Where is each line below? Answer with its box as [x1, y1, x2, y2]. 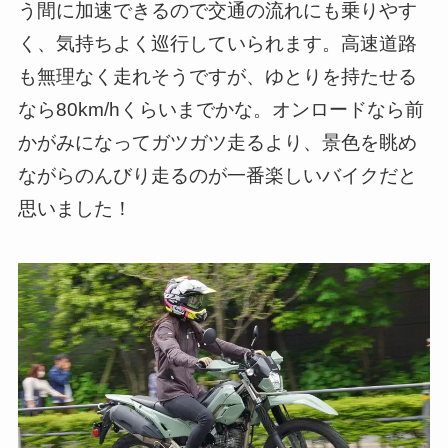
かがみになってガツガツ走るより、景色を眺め [17, 132, 417, 154]
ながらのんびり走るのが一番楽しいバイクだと [17, 165, 417, 187]
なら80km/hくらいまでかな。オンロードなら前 [17, 99, 424, 121]
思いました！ [17, 198, 132, 220]
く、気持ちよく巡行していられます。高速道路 [17, 33, 417, 55]
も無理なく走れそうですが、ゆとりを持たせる [17, 66, 417, 88]
